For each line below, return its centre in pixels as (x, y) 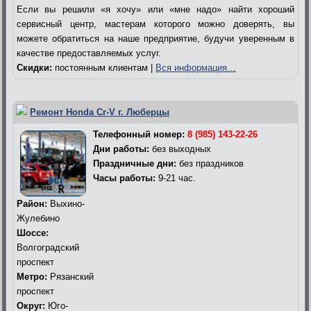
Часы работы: (124, 178)
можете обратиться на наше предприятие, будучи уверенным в (155, 38)
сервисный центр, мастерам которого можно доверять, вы (155, 24)
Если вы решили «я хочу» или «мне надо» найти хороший (155, 9)
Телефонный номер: (140, 134)
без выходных (180, 149)
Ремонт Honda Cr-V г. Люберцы (100, 112)
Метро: (32, 276)
